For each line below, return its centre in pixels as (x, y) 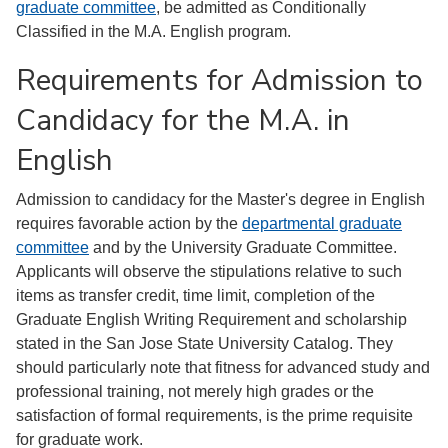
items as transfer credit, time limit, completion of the (195, 295)
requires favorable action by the (129, 223)
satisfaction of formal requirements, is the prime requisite (214, 415)
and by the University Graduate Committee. (243, 247)
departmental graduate (322, 223)
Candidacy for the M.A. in (183, 120)
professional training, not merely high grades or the (195, 391)
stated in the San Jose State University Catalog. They (204, 343)
